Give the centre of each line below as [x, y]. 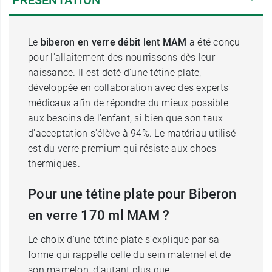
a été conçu [213, 42]
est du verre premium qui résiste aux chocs [122, 148]
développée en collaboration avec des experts [128, 88]
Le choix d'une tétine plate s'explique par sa [124, 240]
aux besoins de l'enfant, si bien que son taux [126, 118]
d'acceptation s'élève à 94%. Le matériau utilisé [132, 133]
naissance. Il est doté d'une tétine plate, [115, 73]
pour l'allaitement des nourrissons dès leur [121, 57]
